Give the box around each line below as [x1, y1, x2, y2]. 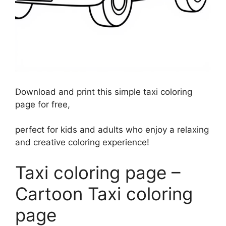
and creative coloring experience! [15, 137, 149, 148]
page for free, [15, 99, 70, 109]
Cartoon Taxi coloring [15, 183, 193, 204]
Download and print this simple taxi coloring [15, 86, 192, 97]
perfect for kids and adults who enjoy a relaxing [15, 125, 209, 135]
